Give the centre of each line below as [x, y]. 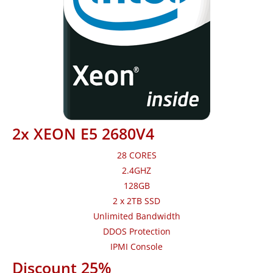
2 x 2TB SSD [136, 201]
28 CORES [136, 155]
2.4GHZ [136, 171]
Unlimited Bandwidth [136, 216]
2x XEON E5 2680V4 [83, 134]
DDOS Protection [136, 232]
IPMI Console [136, 247]
